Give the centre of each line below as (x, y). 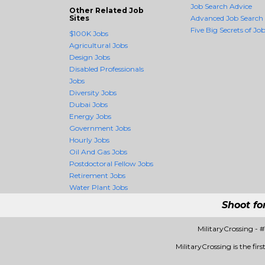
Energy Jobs (90, 116)
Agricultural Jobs (98, 45)
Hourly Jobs (89, 140)
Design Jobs (90, 57)
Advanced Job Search (227, 18)
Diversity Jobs (93, 93)
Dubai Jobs (88, 104)
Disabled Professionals (106, 69)
